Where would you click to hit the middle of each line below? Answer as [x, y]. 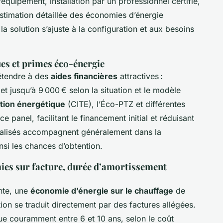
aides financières [84, 76]
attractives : [140, 76]
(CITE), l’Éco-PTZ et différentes [125, 104]
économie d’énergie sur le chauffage [102, 191]
